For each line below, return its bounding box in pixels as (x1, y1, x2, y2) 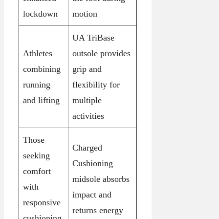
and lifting (23, 95, 60, 106)
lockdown (23, 9, 58, 19)
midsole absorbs (72, 174, 130, 184)
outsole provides (72, 48, 131, 59)
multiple (72, 95, 102, 106)
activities (72, 111, 104, 121)
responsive (23, 197, 61, 208)
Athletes (23, 48, 52, 59)
